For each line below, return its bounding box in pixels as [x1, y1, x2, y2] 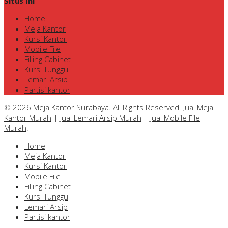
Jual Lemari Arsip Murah [60, 112, 141, 123]
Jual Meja [183, 102, 213, 112]
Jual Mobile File [150, 112, 200, 123]
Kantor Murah [4, 112, 51, 123]
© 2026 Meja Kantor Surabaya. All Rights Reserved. [4, 102, 183, 112]
